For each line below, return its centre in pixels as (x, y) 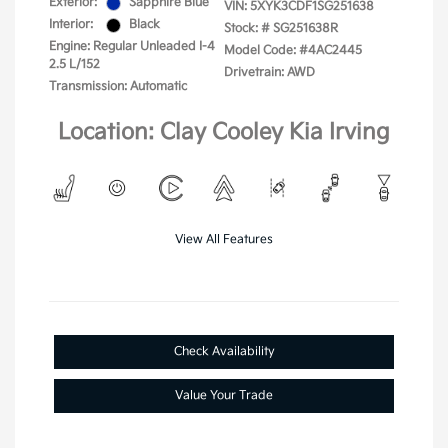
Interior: (71, 25)
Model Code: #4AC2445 (293, 51)
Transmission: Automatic (118, 87)
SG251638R (305, 29)
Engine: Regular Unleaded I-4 (132, 47)
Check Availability (224, 352)
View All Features (224, 240)
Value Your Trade (224, 396)
